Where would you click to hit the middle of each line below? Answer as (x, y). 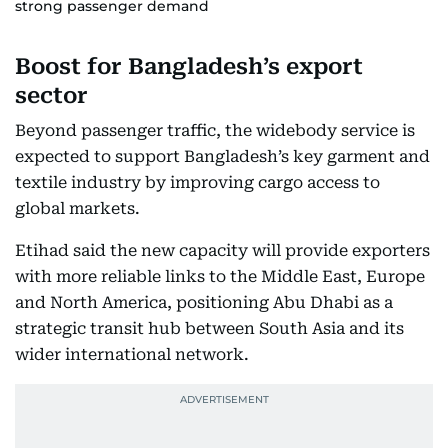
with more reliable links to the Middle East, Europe (220, 276)
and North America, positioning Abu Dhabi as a (204, 302)
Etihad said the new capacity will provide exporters (222, 250)
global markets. (77, 208)
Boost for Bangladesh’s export (189, 66)
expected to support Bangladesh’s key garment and (222, 156)
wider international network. (132, 354)
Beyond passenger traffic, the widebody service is (215, 130)
